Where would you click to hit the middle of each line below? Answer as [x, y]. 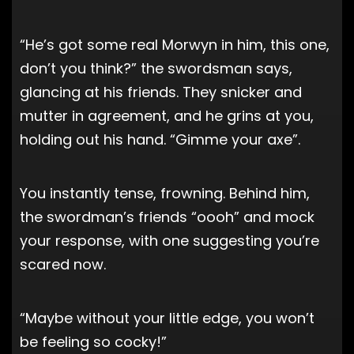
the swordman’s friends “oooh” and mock [167, 217]
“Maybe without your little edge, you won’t [167, 318]
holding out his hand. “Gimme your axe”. [160, 139]
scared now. [63, 264]
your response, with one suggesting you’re [169, 240]
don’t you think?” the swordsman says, [156, 68]
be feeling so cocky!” [93, 341]
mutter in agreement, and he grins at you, [167, 115]
